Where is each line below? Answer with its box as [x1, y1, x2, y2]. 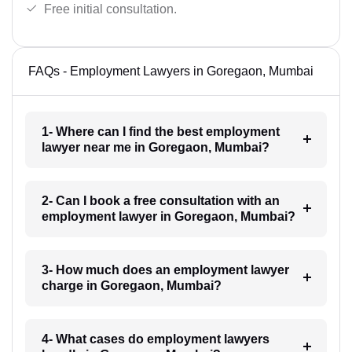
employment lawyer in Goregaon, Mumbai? [41, 209, 295, 223]
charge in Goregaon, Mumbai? [41, 278, 222, 292]
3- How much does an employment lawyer [41, 262, 289, 277]
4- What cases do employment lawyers [41, 332, 269, 346]
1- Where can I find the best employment [41, 124, 280, 138]
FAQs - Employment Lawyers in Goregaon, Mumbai [28, 64, 313, 78]
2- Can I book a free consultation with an [41, 193, 280, 207]
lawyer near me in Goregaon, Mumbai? [41, 140, 269, 154]
